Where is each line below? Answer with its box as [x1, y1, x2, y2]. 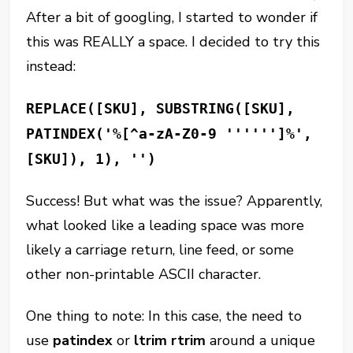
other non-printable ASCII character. [26, 265, 262, 284]
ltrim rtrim [134, 331, 206, 350]
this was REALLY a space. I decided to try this [26, 32, 321, 51]
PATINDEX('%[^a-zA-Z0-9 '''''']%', [26, 125, 313, 142]
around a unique [206, 331, 316, 350]
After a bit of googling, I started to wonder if [26, 8, 318, 27]
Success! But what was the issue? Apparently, [26, 191, 323, 210]
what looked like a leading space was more [26, 216, 305, 235]
